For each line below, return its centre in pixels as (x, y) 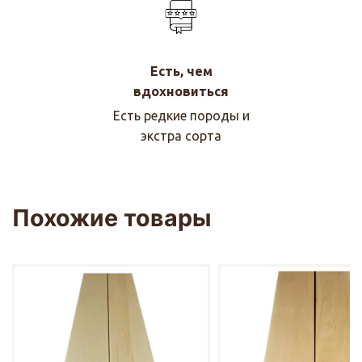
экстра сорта (181, 135)
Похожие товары (112, 217)
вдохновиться (181, 91)
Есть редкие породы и (181, 115)
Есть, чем (181, 71)
